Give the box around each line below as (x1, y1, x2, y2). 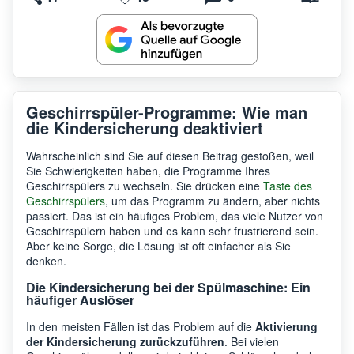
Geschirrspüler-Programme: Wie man (26, 100, 307, 123)
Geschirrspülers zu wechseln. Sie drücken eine (26, 177, 263, 194)
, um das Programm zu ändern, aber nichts (105, 192, 320, 209)
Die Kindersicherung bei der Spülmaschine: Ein (26, 277, 311, 296)
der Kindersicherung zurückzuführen (26, 333, 224, 349)
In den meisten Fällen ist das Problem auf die (26, 318, 255, 334)
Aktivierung (255, 318, 318, 334)
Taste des (263, 177, 312, 194)
